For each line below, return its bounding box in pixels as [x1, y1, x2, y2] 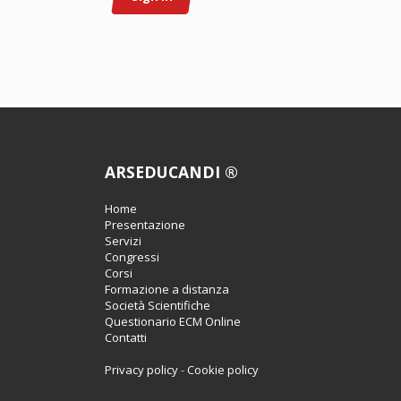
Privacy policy [105, 362, 178, 378]
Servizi [105, 233, 141, 249]
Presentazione [105, 217, 185, 233]
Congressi [105, 249, 159, 265]
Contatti [105, 329, 147, 346]
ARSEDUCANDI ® [105, 161, 238, 183]
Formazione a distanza [105, 281, 229, 297]
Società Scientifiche [105, 297, 210, 313]
